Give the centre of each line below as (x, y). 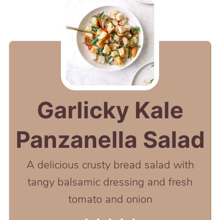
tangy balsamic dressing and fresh (110, 182)
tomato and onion (110, 199)
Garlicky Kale (110, 110)
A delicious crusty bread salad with (110, 165)
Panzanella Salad (110, 139)
